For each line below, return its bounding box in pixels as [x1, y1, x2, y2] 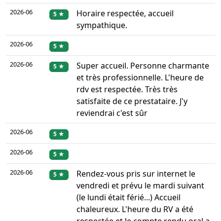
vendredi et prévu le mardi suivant [76, 180, 204, 191]
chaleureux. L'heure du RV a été [76, 204, 193, 215]
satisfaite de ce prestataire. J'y [76, 96, 187, 107]
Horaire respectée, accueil [76, 8, 174, 19]
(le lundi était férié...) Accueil [76, 192, 181, 203]
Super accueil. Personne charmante [76, 60, 209, 72]
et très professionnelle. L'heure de [76, 72, 204, 83]
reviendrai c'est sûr [76, 108, 147, 119]
